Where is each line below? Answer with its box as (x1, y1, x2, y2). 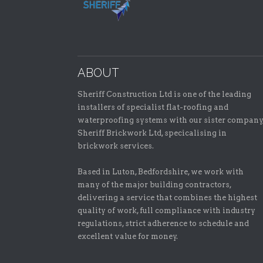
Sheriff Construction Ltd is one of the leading (77, 90, 251, 99)
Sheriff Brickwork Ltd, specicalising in (77, 129, 227, 138)
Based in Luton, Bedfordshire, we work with (77, 167, 244, 177)
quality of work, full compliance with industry (77, 206, 255, 215)
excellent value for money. (77, 232, 178, 241)
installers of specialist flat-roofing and (77, 103, 228, 112)
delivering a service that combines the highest (77, 193, 257, 203)
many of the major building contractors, (77, 180, 231, 190)
